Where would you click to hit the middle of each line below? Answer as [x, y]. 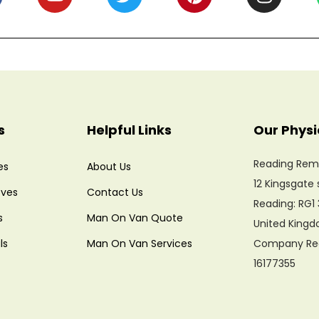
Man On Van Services [140, 244]
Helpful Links [129, 130]
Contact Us [115, 192]
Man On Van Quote [135, 218]
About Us [109, 167]
